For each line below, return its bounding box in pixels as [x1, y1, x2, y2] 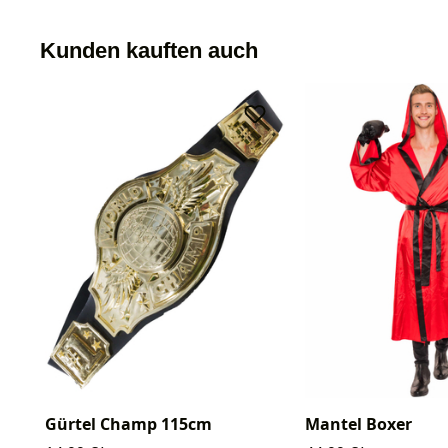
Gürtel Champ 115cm [45, 412, 212, 435]
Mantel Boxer [305, 412, 412, 435]
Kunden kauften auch [40, 37, 258, 63]
